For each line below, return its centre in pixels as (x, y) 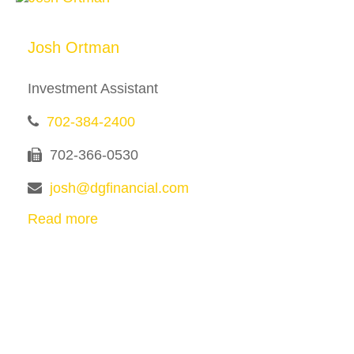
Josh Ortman (73, 48)
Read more (63, 218)
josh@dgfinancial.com (119, 188)
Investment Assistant (93, 88)
